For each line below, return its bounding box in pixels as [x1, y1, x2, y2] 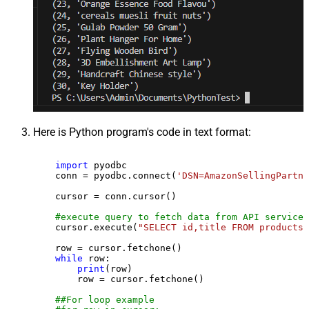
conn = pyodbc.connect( [33, 170, 177, 181]
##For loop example [55, 294, 154, 305]
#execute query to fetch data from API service [55, 211, 303, 222]
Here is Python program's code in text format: [33, 125, 251, 139]
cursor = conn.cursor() [33, 190, 177, 201]
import [55, 159, 88, 170]
